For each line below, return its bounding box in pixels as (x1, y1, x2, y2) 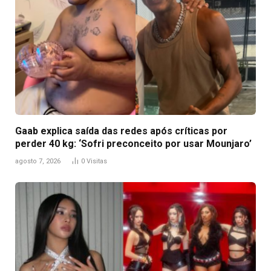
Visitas (87, 157, 107, 165)
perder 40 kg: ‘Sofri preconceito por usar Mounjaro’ (15, 137, 252, 149)
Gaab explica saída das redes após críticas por (15, 125, 227, 137)
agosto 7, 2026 (15, 157, 60, 165)
